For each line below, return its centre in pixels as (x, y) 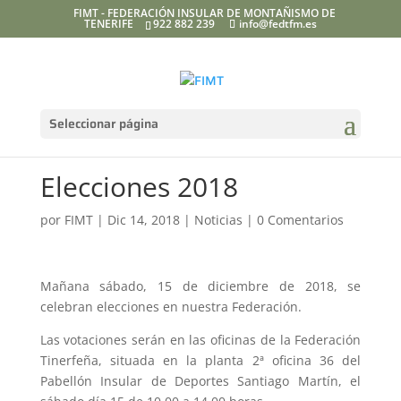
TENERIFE (108, 24)
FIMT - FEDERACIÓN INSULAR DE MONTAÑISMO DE (205, 13)
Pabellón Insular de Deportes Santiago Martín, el (200, 381)
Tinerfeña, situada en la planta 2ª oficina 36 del (200, 360)
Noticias (218, 220)
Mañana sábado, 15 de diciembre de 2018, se (200, 286)
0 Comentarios (300, 220)
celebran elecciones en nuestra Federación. (171, 307)
